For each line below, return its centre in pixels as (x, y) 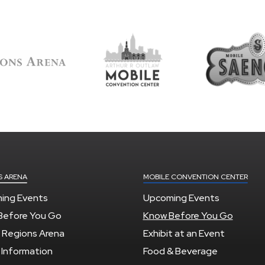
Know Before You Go (188, 215)
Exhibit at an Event (184, 233)
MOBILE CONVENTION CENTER (195, 177)
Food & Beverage (180, 251)
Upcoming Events (181, 198)
